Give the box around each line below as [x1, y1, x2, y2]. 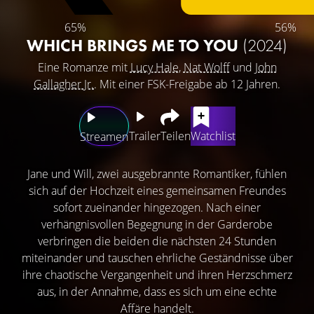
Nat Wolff [183, 59, 230, 75]
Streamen [79, 128, 128, 144]
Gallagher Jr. [34, 76, 94, 92]
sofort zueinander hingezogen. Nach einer [53, 199, 261, 215]
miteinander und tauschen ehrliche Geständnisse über [21, 250, 293, 266]
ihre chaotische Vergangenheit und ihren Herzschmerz [22, 266, 292, 282]
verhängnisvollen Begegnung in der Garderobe [41, 216, 273, 232]
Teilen [160, 128, 191, 144]
